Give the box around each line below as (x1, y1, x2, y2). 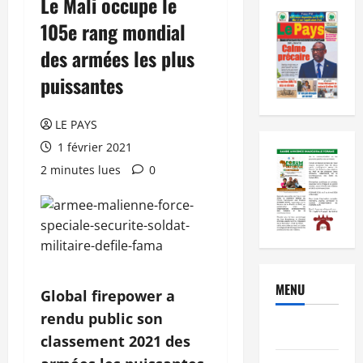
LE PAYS (55, 116, 97, 132)
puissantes (41, 70, 123, 100)
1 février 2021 (54, 139, 132, 155)
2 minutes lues (41, 161, 121, 177)
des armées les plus (41, 43, 194, 73)
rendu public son (41, 308, 163, 328)
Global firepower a (41, 285, 175, 305)
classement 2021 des (41, 331, 190, 351)
